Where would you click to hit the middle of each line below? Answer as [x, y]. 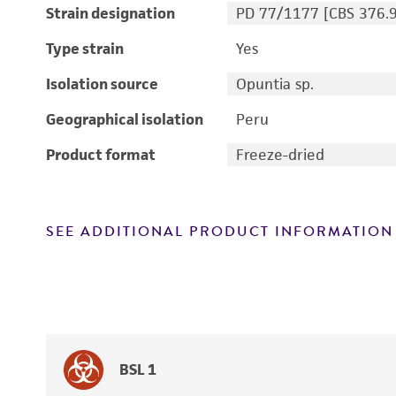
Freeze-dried [280, 155]
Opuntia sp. [274, 84]
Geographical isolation [125, 119]
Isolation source [102, 84]
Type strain [85, 49]
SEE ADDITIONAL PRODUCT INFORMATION [220, 232]
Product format [101, 155]
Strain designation [110, 13]
